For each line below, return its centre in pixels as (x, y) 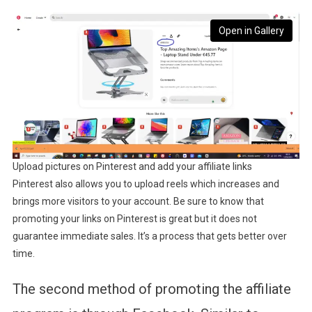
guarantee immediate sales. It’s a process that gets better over (149, 236)
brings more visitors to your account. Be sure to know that (138, 202)
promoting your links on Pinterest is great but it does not (134, 219)
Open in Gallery (251, 31)
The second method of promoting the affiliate (151, 289)
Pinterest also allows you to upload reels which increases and (146, 184)
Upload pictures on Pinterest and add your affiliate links (132, 167)
